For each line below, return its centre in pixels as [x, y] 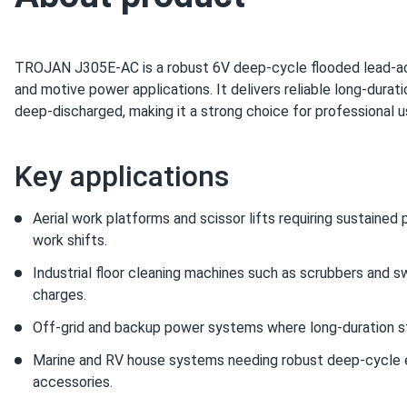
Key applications [122, 176]
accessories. [73, 382]
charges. [60, 295]
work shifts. [70, 240]
